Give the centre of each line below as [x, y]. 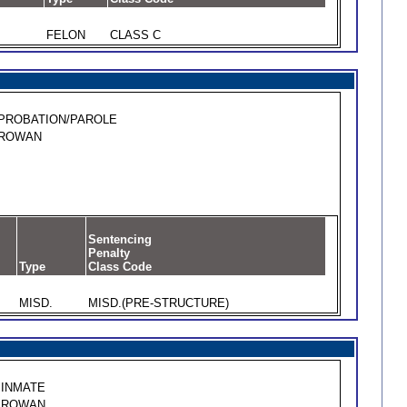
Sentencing [119, 239]
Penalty [109, 253]
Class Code [119, 267]
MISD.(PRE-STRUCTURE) [158, 303]
